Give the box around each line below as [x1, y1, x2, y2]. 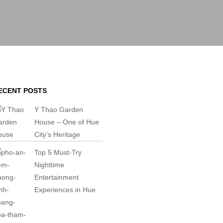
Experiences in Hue [34, 186, 96, 194]
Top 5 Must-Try [34, 148, 82, 156]
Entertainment [34, 173, 79, 181]
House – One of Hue [34, 118, 100, 126]
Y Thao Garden [34, 106, 84, 113]
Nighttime [34, 161, 65, 169]
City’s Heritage [34, 130, 81, 138]
